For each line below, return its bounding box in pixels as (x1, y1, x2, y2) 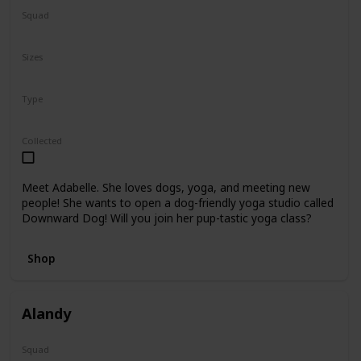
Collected (21, 134, 62, 147)
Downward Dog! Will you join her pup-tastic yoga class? (21, 210, 312, 226)
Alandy (21, 302, 71, 323)
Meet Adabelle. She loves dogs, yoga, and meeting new (21, 180, 310, 196)
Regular (26, 107, 68, 124)
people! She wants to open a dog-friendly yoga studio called (21, 195, 334, 211)
